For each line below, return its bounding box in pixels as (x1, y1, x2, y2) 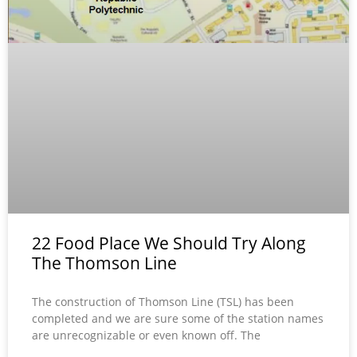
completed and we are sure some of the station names (32, 310, 324, 326)
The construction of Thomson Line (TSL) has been (32, 293, 294, 309)
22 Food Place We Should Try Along (32, 231, 306, 254)
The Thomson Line (32, 251, 177, 274)
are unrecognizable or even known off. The (32, 327, 261, 343)
